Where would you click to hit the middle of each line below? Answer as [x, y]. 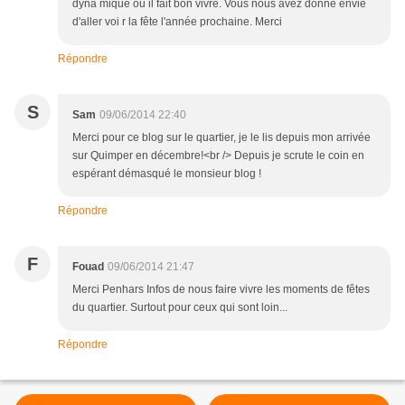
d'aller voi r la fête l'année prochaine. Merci [177, 22]
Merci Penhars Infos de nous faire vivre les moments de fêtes [221, 290]
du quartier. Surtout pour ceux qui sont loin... [180, 308]
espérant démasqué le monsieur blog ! [167, 174]
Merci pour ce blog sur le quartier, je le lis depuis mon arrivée [221, 138]
